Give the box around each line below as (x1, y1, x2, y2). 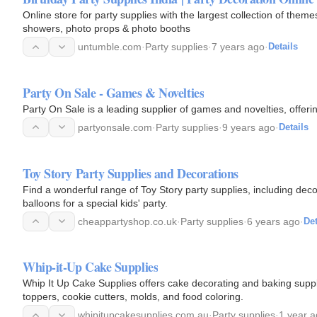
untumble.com (78, 41, 142, 52)
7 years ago (212, 41, 265, 52)
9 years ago (222, 121, 275, 133)
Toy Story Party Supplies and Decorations (23, 163, 238, 183)
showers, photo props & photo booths (23, 23, 190, 34)
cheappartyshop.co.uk (78, 215, 177, 227)
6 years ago (247, 215, 300, 227)
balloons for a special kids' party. (23, 197, 168, 209)
